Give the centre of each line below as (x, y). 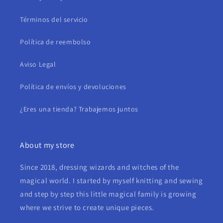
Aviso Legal (38, 64)
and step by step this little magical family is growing (108, 194)
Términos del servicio (54, 19)
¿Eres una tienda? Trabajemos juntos (79, 109)
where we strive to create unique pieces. (87, 207)
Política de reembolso (56, 42)
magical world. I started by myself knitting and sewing (111, 180)
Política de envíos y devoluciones (73, 87)
